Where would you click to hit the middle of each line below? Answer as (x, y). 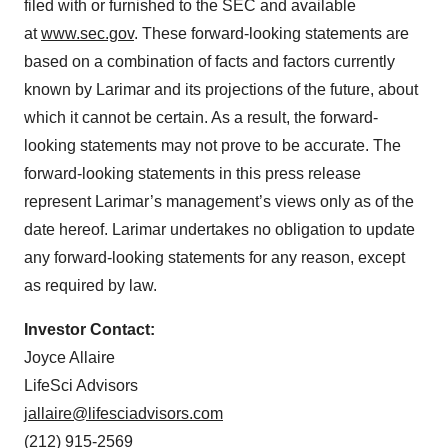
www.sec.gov (87, 33)
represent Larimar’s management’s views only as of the (219, 201)
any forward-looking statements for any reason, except (214, 257)
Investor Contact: (89, 329)
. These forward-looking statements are (271, 33)
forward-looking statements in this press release (192, 173)
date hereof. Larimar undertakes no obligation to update (219, 229)
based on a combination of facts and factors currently (209, 61)
